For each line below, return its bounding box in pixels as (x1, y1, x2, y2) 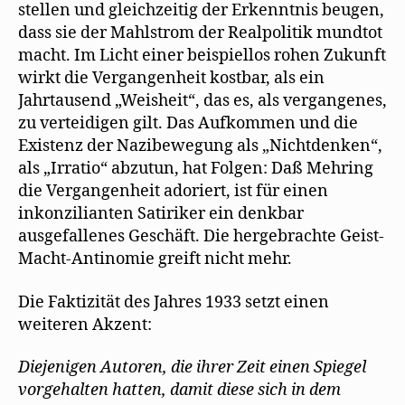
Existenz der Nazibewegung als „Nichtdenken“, (18, 136, 382, 156)
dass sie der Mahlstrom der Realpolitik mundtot (18, 23, 382, 43)
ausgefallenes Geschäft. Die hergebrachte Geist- (18, 226, 384, 247)
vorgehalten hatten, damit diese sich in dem (18, 380, 341, 400)
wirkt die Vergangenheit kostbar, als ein (18, 68, 325, 89)
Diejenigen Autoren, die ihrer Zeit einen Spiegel (18, 357, 366, 378)
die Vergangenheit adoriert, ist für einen (18, 181, 328, 202)
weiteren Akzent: (18, 314, 152, 335)
